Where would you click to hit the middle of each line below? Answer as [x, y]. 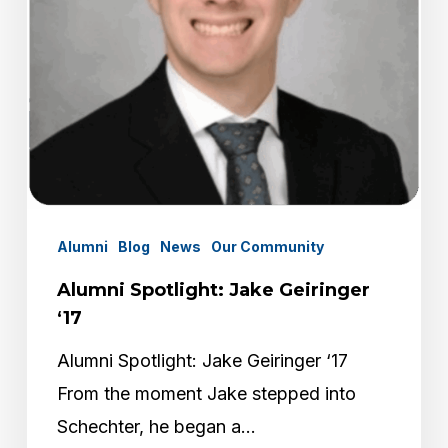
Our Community [267, 246]
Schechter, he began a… [156, 426]
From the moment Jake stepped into [206, 393]
